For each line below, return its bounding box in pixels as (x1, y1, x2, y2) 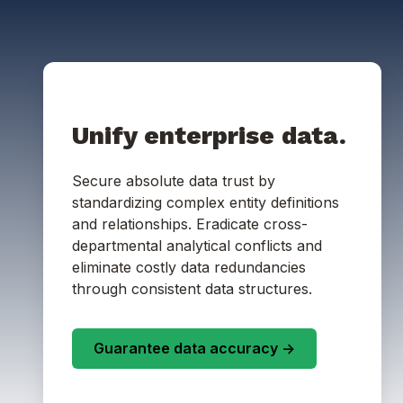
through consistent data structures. (72, 279, 312, 298)
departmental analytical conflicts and (72, 236, 322, 255)
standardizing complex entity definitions (72, 193, 339, 211)
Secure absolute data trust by (72, 171, 275, 190)
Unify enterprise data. (72, 120, 346, 150)
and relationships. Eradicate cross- (72, 214, 308, 233)
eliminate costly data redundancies (72, 257, 306, 276)
